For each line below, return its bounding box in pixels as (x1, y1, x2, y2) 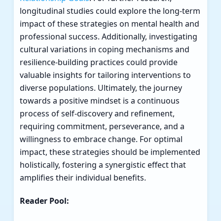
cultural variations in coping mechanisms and (20, 44, 189, 55)
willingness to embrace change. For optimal (20, 134, 183, 145)
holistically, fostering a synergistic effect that (20, 159, 186, 171)
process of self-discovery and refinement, (20, 108, 175, 119)
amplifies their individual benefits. (20, 172, 146, 184)
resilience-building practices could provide (20, 57, 178, 68)
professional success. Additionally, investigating (20, 31, 197, 42)
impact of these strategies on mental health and (20, 18, 199, 30)
